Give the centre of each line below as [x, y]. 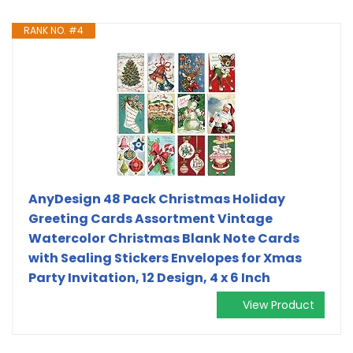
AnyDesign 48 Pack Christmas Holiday [157, 199]
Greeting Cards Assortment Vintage [150, 218]
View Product [279, 305]
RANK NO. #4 [54, 30]
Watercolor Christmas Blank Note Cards [164, 238]
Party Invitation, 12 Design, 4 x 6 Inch [149, 277]
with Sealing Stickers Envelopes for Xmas [165, 258]
